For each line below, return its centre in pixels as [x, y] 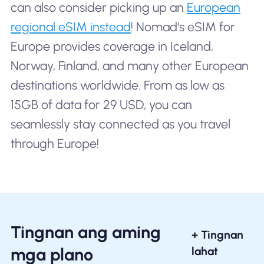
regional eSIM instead [70, 27]
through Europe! [55, 144]
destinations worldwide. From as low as [117, 85]
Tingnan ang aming [85, 232]
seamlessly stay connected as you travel [120, 124]
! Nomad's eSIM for [183, 27]
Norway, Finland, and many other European [129, 66]
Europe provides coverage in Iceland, [112, 47]
